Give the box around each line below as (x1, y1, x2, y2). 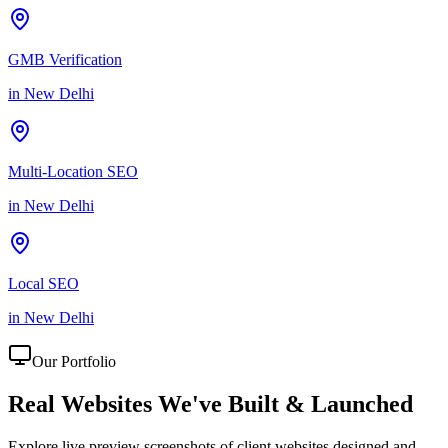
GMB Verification (8, 50, 122, 68)
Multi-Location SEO (8, 162, 138, 180)
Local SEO (8, 274, 79, 292)
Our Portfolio (32, 352, 116, 370)
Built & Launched (228, 390, 413, 417)
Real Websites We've (8, 390, 222, 417)
